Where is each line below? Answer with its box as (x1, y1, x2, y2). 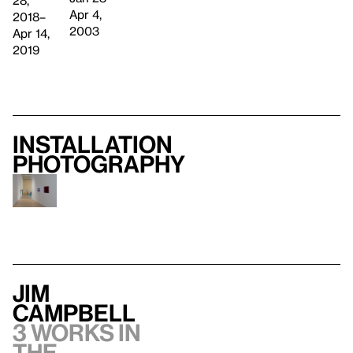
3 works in (13, 318, 141, 346)
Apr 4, (69, 7, 102, 22)
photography (13, 150, 185, 177)
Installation (13, 130, 173, 158)
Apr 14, (13, 25, 50, 40)
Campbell (13, 299, 136, 326)
